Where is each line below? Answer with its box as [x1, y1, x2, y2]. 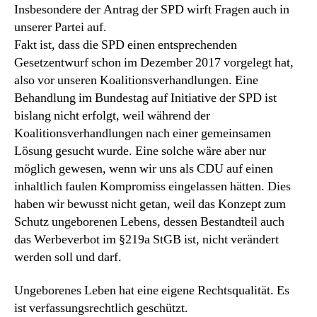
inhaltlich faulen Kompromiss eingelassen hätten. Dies [14, 178, 291, 195]
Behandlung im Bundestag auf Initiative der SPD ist [14, 89, 277, 106]
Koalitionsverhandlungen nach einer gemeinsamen [14, 125, 271, 142]
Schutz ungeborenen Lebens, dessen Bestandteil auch [14, 213, 284, 230]
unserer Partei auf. [14, 18, 107, 35]
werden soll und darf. [14, 248, 122, 265]
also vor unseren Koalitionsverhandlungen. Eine [14, 71, 258, 88]
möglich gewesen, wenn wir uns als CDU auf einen [14, 160, 273, 177]
